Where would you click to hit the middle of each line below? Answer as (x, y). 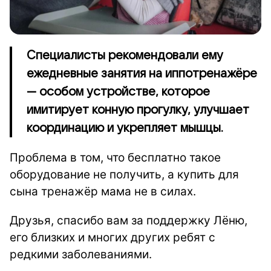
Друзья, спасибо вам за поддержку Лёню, (129, 220)
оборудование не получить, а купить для (124, 174)
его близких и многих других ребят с (113, 237)
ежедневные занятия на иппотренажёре (142, 73)
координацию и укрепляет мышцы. (125, 128)
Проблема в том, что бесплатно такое (115, 157)
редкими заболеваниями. (81, 254)
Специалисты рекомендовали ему (125, 55)
